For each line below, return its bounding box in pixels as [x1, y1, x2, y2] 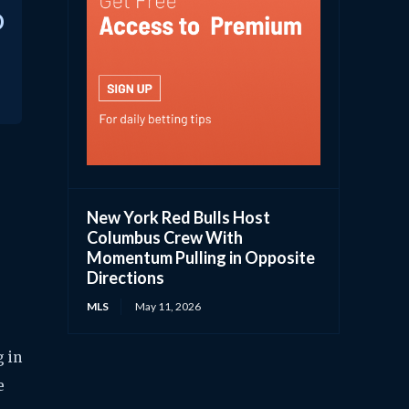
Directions [87, 267, 165, 288]
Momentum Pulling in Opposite [87, 247, 316, 268]
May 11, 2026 [135, 299, 202, 314]
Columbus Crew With [87, 227, 244, 248]
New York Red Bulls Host [87, 207, 271, 228]
